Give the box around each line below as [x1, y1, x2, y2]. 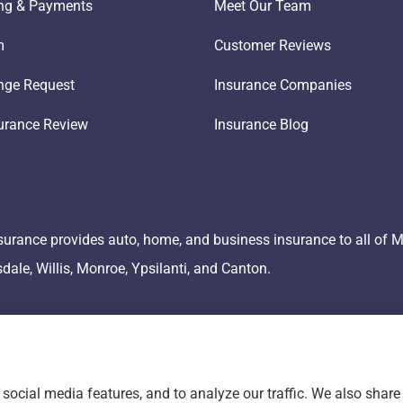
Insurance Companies [213, 76, 352, 94]
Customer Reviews [213, 36, 331, 54]
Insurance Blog [213, 115, 309, 133]
